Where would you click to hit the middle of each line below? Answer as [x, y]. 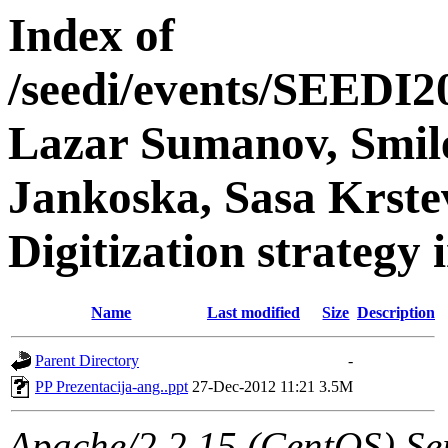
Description [396, 313]
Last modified [253, 313]
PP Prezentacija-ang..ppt [111, 387]
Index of [91, 35]
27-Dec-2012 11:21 [253, 387]
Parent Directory [87, 361]
